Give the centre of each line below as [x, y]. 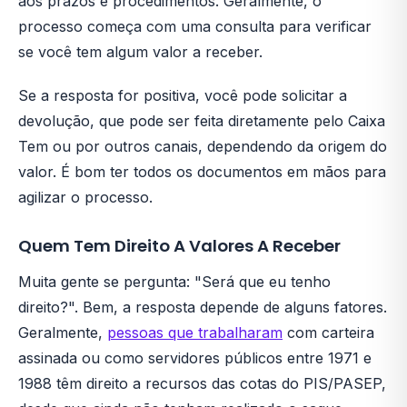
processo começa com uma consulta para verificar [195, 26]
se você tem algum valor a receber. [140, 52]
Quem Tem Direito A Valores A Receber [179, 246]
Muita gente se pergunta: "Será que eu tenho [174, 282]
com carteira [328, 333]
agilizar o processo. [85, 197]
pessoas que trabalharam [195, 333]
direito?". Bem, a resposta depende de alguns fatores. [203, 307]
